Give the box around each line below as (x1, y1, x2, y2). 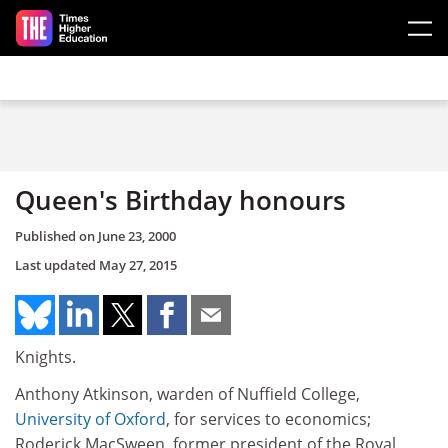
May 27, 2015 (99, 255, 177, 274)
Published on (15, 226, 98, 245)
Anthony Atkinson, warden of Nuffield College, (15, 383, 360, 405)
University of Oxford (15, 408, 166, 430)
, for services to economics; (166, 408, 371, 430)
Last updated (15, 255, 99, 274)
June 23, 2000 (98, 226, 176, 245)
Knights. (15, 345, 76, 368)
